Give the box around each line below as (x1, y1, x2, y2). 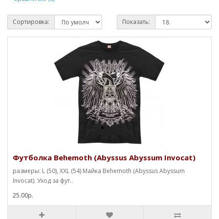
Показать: (122, 17, 150, 26)
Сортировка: (13, 17, 49, 26)
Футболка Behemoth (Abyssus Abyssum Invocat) (13, 152, 196, 162)
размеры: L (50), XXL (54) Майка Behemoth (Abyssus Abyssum (13, 166, 185, 175)
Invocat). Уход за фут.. (13, 176, 73, 185)
